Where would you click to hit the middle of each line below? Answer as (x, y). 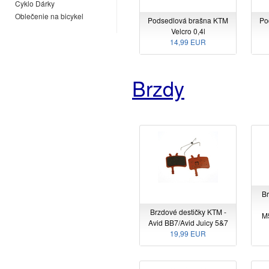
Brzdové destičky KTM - (188, 211)
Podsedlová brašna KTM (188, 20)
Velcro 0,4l (188, 31)
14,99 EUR (188, 42)
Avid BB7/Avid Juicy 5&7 (188, 222)
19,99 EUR (188, 233)
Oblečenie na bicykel (49, 16)
